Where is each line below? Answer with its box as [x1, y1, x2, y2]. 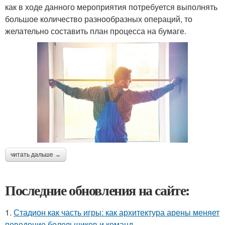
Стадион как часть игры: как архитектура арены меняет [14, 206, 219, 218]
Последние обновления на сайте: [5, 180, 190, 201]
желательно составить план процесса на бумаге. [5, 25, 186, 37]
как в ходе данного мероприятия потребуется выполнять [5, 1, 217, 13]
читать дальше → [11, 151, 61, 159]
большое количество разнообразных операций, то [5, 13, 192, 25]
